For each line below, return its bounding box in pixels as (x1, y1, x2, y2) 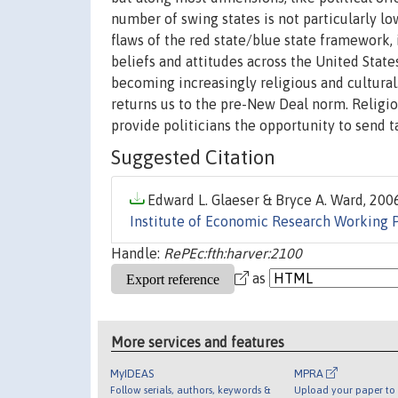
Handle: (111, 245, 163, 262)
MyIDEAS (110, 366, 155, 380)
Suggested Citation (111, 146, 275, 170)
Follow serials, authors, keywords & (110, 383, 271, 395)
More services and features (111, 333, 285, 350)
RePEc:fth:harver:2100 (163, 245, 302, 262)
